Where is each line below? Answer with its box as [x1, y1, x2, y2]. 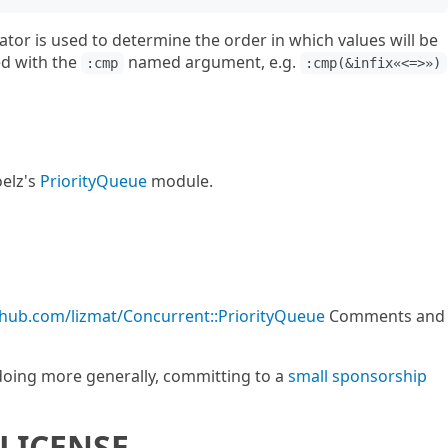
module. [147, 170, 213, 192]
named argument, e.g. [123, 51, 300, 73]
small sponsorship [288, 365, 427, 387]
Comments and [325, 305, 445, 327]
